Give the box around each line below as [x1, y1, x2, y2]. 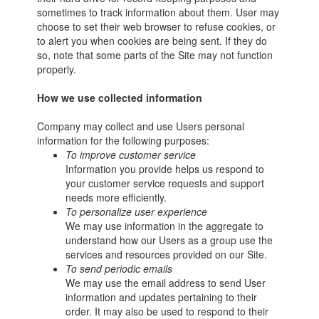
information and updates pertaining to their [66, 290, 258, 304]
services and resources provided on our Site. [66, 247, 268, 261]
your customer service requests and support [66, 176, 265, 190]
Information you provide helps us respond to [66, 162, 265, 176]
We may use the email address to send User [66, 276, 266, 290]
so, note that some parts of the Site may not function [37, 48, 273, 62]
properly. [37, 62, 77, 76]
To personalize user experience [66, 204, 208, 219]
